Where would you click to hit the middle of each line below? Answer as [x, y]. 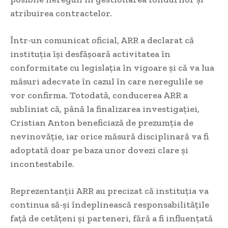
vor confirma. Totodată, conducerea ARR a [99, 95]
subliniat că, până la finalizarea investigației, [105, 109]
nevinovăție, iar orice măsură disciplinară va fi [109, 137]
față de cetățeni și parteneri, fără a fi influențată [111, 219]
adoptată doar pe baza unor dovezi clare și [99, 150]
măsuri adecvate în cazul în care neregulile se [107, 82]
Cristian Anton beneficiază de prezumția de [102, 123]
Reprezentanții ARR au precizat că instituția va [109, 191]
